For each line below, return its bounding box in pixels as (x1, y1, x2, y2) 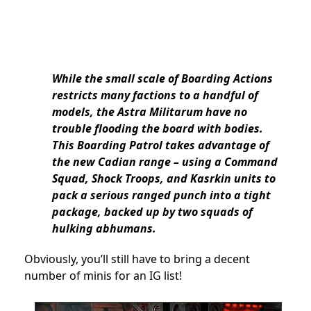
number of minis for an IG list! (24, 267, 182, 283)
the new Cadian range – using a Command (52, 153, 278, 169)
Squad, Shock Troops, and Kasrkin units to (52, 170, 276, 186)
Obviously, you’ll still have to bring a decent (24, 251, 250, 267)
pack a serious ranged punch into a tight (52, 187, 271, 203)
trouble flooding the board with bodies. (52, 120, 263, 136)
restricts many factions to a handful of (52, 87, 258, 103)
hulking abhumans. (52, 220, 156, 236)
